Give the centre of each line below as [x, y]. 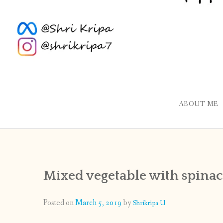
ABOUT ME [198, 104]
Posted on [59, 203]
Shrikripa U [149, 203]
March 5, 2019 [98, 203]
